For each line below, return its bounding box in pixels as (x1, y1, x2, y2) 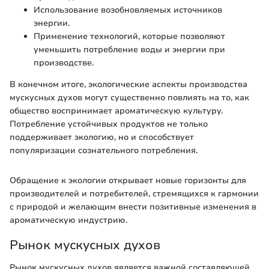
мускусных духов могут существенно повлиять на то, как (10, 91, 249, 103)
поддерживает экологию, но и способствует (10, 131, 194, 143)
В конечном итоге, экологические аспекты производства (10, 78, 247, 90)
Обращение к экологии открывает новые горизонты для (10, 174, 246, 186)
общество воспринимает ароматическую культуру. (10, 104, 223, 116)
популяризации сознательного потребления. (10, 144, 198, 156)
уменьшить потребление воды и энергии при (34, 43, 225, 55)
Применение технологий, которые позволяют (34, 30, 225, 42)
